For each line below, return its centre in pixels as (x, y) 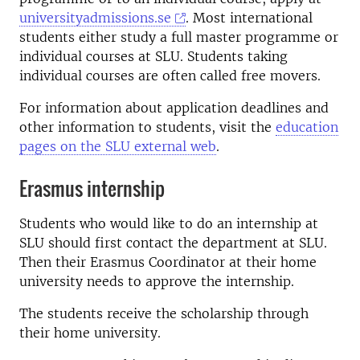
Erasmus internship (92, 188)
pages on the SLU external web (118, 146)
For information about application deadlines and (174, 108)
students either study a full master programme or (179, 37)
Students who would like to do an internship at (169, 223)
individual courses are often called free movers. (170, 76)
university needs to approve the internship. (157, 281)
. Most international (250, 18)
